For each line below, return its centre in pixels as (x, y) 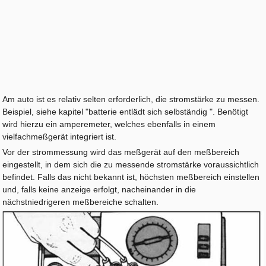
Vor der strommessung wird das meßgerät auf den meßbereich (121, 152)
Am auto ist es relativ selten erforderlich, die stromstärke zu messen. (131, 99)
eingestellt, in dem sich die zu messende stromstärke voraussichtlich (131, 164)
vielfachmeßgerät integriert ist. (60, 137)
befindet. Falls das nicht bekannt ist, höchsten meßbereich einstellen (131, 177)
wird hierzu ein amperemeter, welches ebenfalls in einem (109, 124)
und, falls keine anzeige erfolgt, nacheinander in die (99, 189)
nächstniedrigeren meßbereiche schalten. (81, 202)
